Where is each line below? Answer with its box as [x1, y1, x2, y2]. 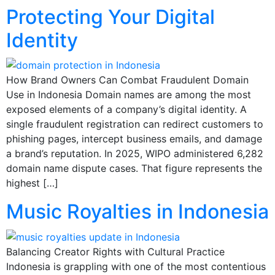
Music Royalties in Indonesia [6, 199, 269, 224]
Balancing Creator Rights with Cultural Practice [6, 246, 225, 258]
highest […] [6, 177, 58, 190]
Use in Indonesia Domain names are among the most [6, 88, 251, 101]
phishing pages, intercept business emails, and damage [6, 133, 262, 145]
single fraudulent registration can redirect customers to [6, 118, 263, 131]
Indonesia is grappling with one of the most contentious [6, 260, 266, 273]
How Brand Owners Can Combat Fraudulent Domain [6, 74, 249, 87]
